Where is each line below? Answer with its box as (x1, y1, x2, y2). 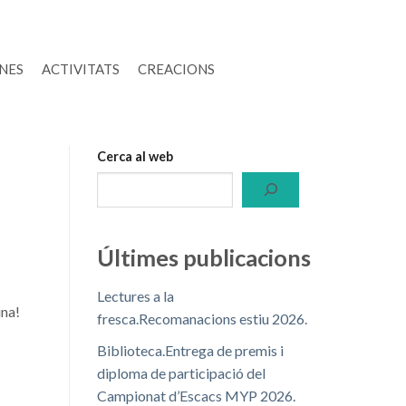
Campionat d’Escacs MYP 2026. (97, 386, 295, 404)
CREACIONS (138, 60, 215, 77)
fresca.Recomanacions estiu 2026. (97, 309, 307, 327)
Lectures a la (97, 286, 174, 304)
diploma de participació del (97, 363, 266, 382)
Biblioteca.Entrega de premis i (97, 341, 284, 359)
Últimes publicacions (97, 244, 311, 272)
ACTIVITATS (42, 60, 120, 77)
